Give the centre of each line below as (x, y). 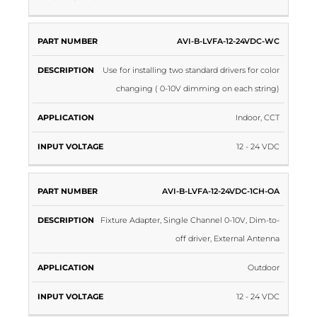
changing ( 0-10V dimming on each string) (198, 89)
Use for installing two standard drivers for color (191, 70)
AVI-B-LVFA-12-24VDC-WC (229, 41)
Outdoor (264, 267)
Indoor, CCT (258, 118)
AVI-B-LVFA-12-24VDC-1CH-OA (221, 191)
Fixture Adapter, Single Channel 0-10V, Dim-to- (190, 220)
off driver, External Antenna (228, 238)
